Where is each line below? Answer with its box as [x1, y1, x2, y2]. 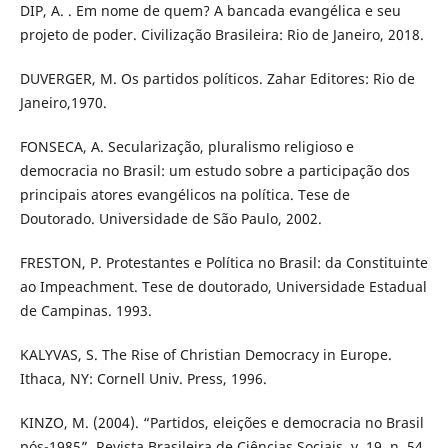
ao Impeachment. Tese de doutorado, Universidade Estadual [19, 277, 427, 297]
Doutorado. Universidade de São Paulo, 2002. [19, 209, 322, 229]
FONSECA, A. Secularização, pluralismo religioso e [19, 137, 354, 157]
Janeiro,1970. [19, 93, 107, 113]
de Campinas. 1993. [19, 301, 152, 321]
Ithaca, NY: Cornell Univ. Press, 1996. [19, 369, 267, 389]
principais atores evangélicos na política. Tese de [19, 185, 350, 205]
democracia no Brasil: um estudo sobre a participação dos [19, 161, 410, 181]
